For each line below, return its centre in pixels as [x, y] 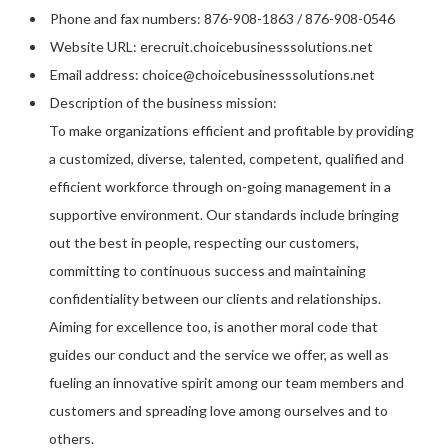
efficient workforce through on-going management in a [220, 186]
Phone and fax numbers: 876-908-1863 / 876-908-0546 [222, 18]
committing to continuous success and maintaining [208, 270]
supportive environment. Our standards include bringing [224, 214]
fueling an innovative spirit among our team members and [227, 382]
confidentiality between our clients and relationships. [215, 298]
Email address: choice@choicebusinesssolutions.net [212, 74]
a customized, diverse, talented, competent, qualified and [227, 158]
